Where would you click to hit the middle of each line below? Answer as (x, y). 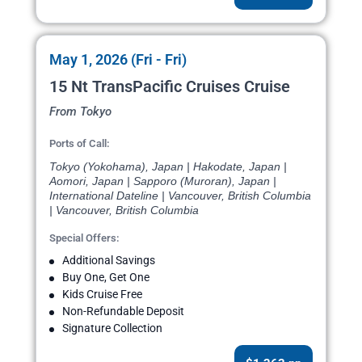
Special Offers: (84, 238)
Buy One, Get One (106, 278)
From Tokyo (80, 112)
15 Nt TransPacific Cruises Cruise (170, 87)
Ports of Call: (80, 144)
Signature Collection (112, 328)
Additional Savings (109, 261)
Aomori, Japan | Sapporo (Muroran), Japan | (163, 181)
